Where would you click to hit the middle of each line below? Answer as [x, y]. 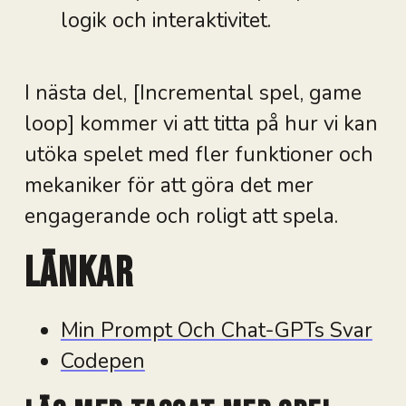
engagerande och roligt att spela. [181, 216]
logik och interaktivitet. [165, 20]
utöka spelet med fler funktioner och [198, 154]
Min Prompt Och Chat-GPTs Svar [216, 330]
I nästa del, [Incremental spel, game [193, 92]
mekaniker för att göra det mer [169, 185]
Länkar [79, 273]
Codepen [102, 361]
